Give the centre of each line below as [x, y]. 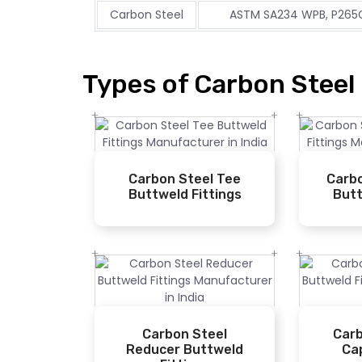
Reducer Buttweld [185, 350]
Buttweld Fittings [185, 195]
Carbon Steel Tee [185, 179]
